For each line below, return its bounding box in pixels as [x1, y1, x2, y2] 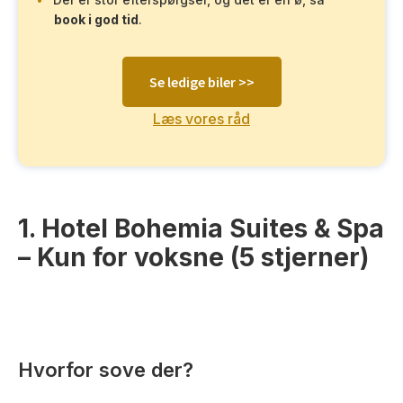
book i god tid [54, 12, 139, 27]
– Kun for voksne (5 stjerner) [18, 241, 369, 273]
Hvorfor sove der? [18, 357, 193, 381]
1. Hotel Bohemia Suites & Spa [18, 212, 384, 244]
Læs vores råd [153, 110, 250, 128]
